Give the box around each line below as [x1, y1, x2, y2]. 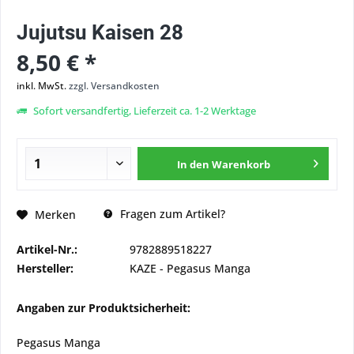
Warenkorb [212, 157, 271, 171]
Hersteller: [17, 261, 73, 276]
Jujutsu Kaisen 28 [17, 21, 183, 44]
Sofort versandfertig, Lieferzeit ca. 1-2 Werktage [31, 104, 256, 118]
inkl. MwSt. [17, 79, 69, 92]
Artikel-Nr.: [17, 242, 77, 257]
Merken [35, 206, 76, 222]
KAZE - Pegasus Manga [130, 261, 250, 276]
